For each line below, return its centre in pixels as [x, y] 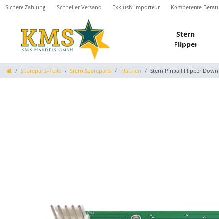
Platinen [131, 70]
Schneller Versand [79, 7]
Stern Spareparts [91, 70]
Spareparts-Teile [41, 70]
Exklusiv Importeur [136, 7]
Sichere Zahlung [26, 7]
